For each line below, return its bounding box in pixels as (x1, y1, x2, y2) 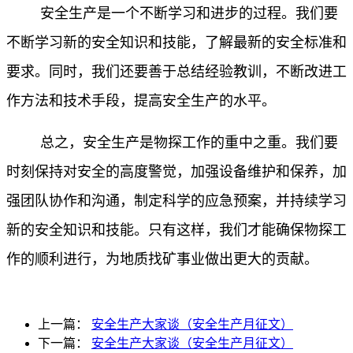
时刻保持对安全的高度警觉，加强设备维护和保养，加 (6, 164, 347, 180)
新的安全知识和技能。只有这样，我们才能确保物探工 (6, 222, 347, 239)
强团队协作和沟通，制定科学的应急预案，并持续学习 (6, 193, 347, 210)
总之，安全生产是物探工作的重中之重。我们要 (40, 135, 338, 151)
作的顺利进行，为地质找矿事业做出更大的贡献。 (6, 251, 318, 268)
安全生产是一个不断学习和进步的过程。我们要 (40, 6, 338, 22)
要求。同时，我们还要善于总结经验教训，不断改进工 (6, 64, 347, 80)
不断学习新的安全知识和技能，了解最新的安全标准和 (6, 35, 347, 51)
